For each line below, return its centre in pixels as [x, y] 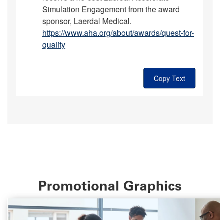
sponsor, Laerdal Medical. [87, 21]
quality [54, 44]
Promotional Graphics [110, 186]
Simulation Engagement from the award [111, 9]
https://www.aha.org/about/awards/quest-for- [118, 33]
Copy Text [169, 78]
